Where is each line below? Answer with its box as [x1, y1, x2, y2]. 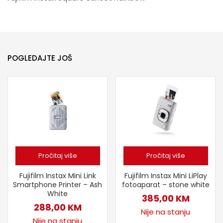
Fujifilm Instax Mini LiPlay [124, 170, 207, 181]
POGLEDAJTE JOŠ [7, 52, 72, 63]
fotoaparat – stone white [121, 179, 210, 190]
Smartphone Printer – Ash [13, 179, 102, 190]
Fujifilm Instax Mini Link [19, 170, 96, 181]
